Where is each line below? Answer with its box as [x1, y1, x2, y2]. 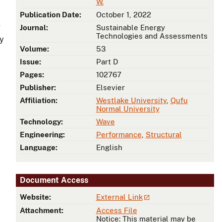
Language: [20, 143, 57, 152]
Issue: [20, 57, 41, 66]
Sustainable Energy [96, 23, 165, 32]
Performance [96, 130, 142, 139]
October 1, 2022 [96, 10, 151, 19]
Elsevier [96, 83, 125, 92]
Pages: [20, 70, 44, 79]
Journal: [20, 23, 48, 32]
